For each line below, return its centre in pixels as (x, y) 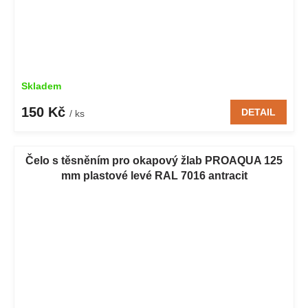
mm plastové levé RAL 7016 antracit (154, 176)
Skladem (41, 86)
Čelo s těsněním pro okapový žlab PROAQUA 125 (154, 161)
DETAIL (258, 112)
